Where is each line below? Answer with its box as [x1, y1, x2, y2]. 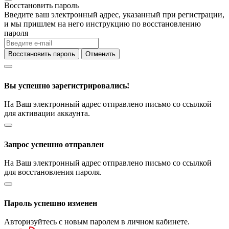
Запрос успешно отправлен [4, 140, 104, 149]
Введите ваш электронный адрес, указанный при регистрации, [4, 10, 224, 19]
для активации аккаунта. [4, 108, 90, 118]
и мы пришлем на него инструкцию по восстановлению [4, 19, 201, 28]
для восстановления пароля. [4, 167, 102, 176]
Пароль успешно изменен [4, 198, 97, 208]
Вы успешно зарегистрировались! [4, 81, 129, 90]
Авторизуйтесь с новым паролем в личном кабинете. [4, 217, 190, 226]
